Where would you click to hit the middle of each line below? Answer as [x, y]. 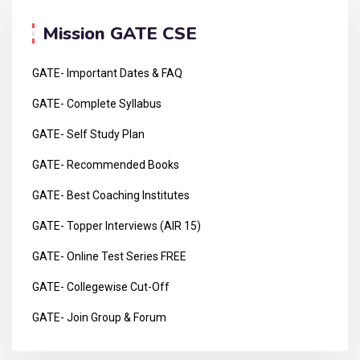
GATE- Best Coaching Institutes [111, 195]
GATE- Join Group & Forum [99, 317]
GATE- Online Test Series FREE [109, 256]
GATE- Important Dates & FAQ [107, 73]
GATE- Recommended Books [106, 164]
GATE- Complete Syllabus [97, 103]
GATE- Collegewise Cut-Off [101, 286]
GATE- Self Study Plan [88, 134]
